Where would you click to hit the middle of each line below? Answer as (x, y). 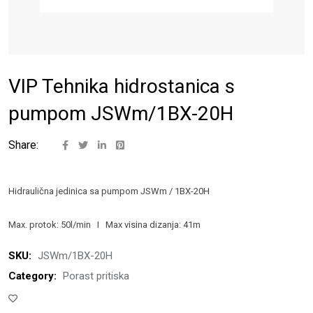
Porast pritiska (96, 276)
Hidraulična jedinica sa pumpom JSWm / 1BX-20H (109, 191)
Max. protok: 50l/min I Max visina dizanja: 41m (104, 224)
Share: (23, 145)
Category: (34, 276)
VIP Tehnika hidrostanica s (122, 86)
